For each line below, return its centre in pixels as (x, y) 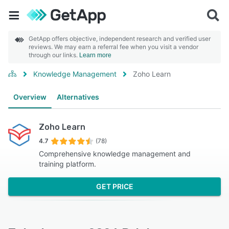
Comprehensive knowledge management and (114, 154)
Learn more (95, 55)
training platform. (67, 164)
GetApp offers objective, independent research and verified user (120, 39)
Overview (30, 97)
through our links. (54, 55)
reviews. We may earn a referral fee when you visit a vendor (113, 47)
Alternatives (78, 97)
